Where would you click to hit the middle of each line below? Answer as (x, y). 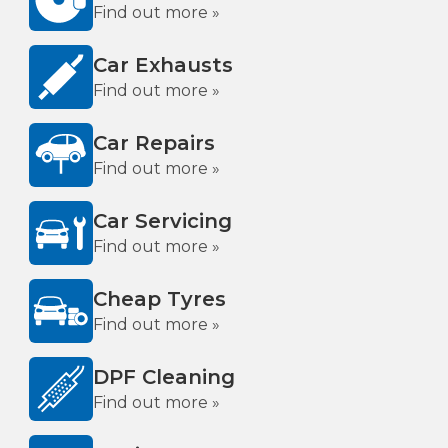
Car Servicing (162, 221)
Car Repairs (154, 143)
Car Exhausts (163, 65)
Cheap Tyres (159, 299)
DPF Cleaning (164, 377)
